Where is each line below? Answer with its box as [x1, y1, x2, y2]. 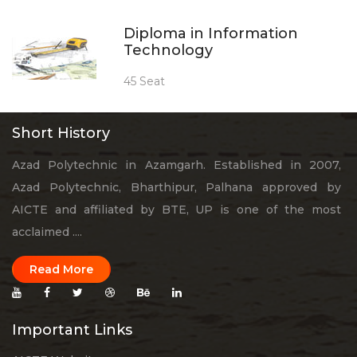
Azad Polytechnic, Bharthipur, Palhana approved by [12, 179, 341, 194]
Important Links [12, 320, 132, 339]
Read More [29, 261, 93, 277]
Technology [124, 41, 213, 59]
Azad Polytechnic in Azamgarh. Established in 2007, [12, 157, 341, 172]
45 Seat [124, 73, 165, 88]
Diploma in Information [124, 24, 298, 42]
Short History [12, 124, 110, 142]
